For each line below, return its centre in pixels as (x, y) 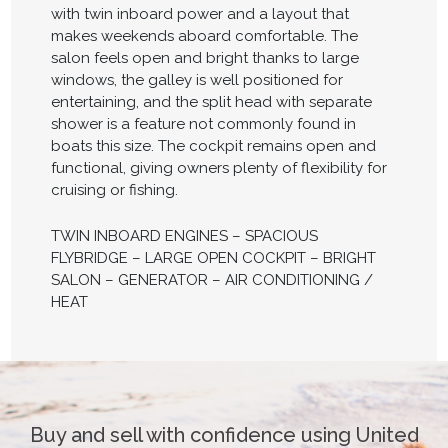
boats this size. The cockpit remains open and (213, 146)
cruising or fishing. (114, 190)
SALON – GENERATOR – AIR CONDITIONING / (211, 280)
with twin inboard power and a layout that (199, 14)
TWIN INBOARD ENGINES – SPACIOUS (184, 236)
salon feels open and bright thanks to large (204, 58)
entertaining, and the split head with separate (211, 102)
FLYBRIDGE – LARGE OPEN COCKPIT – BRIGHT (213, 258)
